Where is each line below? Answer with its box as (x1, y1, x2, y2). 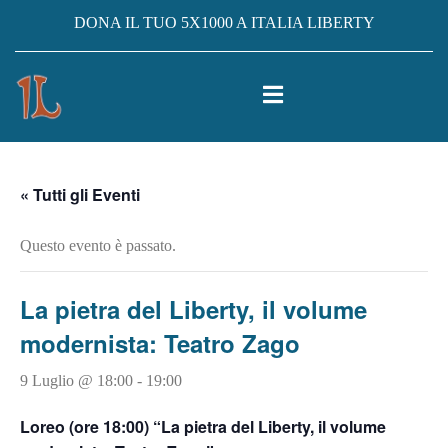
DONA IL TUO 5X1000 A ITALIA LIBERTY (73, 14, 375, 31)
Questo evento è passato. (20, 237, 176, 254)
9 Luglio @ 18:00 (20, 372, 133, 389)
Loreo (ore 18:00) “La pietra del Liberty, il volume (20, 415, 386, 438)
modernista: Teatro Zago (20, 326, 300, 360)
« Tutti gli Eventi (20, 183, 140, 206)
